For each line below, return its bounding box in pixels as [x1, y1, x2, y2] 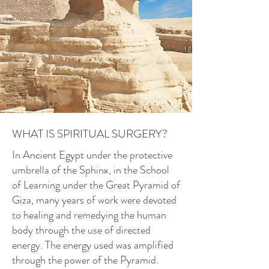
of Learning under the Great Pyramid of [12, 177, 180, 193]
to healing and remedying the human [12, 207, 166, 223]
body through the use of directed [12, 222, 151, 238]
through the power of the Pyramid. [12, 252, 161, 268]
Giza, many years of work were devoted [12, 192, 177, 208]
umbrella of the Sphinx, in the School [12, 162, 169, 178]
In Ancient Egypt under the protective [12, 147, 172, 163]
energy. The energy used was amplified [12, 237, 174, 253]
